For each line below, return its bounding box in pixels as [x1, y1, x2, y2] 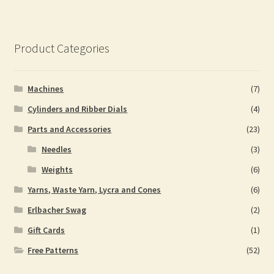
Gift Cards [28, 224, 65, 235]
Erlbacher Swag [28, 204, 87, 215]
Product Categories [13, 40, 109, 56]
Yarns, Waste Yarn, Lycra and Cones [28, 183, 161, 195]
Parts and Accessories [28, 123, 112, 135]
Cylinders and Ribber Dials [28, 103, 128, 114]
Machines [28, 83, 64, 94]
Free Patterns [28, 244, 79, 256]
